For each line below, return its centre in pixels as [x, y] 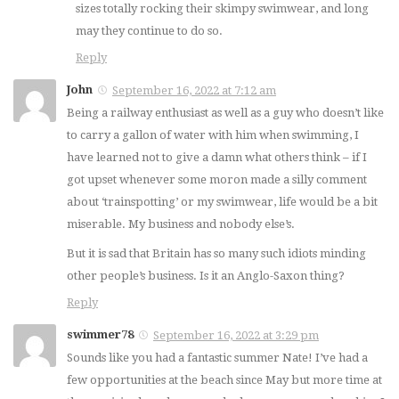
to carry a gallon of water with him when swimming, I [213, 135]
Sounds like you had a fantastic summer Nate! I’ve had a [217, 358]
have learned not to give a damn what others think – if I [217, 158]
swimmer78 [100, 335]
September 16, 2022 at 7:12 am [194, 91]
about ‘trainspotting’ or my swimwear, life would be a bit [222, 202]
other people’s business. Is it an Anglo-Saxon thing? [206, 276]
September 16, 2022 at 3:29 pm [236, 336]
